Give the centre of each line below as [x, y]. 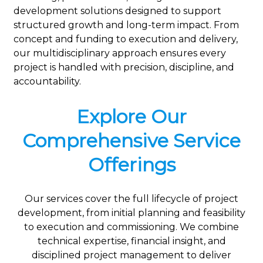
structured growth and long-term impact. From [126, 25]
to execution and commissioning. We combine [131, 227]
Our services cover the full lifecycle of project [131, 199]
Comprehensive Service [131, 140]
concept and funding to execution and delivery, [126, 39]
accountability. [47, 81]
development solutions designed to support [117, 11]
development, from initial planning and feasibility [131, 213]
